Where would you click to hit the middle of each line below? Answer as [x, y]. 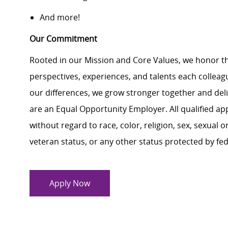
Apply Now [70, 183]
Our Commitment [63, 39]
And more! [60, 18]
